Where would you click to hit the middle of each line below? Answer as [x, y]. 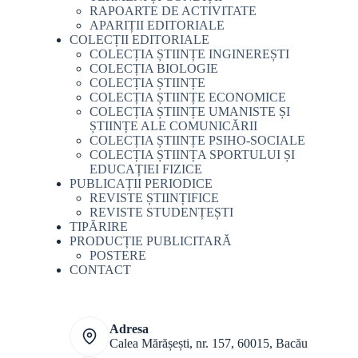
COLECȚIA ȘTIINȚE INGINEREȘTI [189, 54]
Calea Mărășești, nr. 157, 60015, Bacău [208, 343]
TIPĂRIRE [98, 226]
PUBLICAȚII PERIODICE [141, 183]
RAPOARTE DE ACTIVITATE [173, 10]
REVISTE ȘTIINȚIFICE [154, 197]
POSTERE [117, 255]
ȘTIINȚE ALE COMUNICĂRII [173, 125]
